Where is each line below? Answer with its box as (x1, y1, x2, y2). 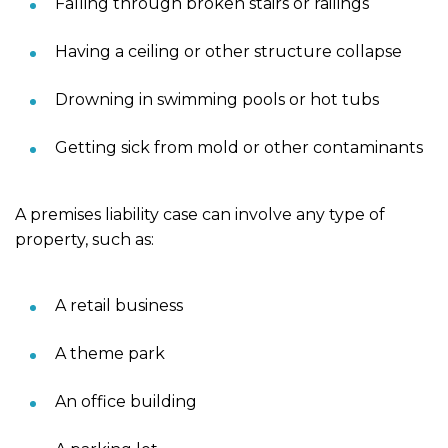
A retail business (55, 295, 183, 315)
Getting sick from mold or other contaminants (55, 137, 423, 157)
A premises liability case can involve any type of (15, 204, 385, 224)
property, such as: (15, 229, 154, 249)
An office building (55, 391, 197, 411)
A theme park (55, 343, 165, 363)
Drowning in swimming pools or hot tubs (55, 89, 379, 109)
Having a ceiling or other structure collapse (55, 41, 402, 61)
